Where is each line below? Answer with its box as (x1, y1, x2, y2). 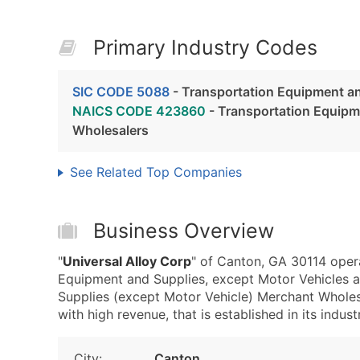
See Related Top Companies (70, 164, 242, 180)
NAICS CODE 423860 (72, 103, 206, 119)
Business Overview (93, 219, 274, 243)
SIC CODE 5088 (72, 84, 170, 100)
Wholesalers (72, 122, 149, 138)
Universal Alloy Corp (63, 253, 191, 269)
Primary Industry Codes (93, 35, 317, 59)
